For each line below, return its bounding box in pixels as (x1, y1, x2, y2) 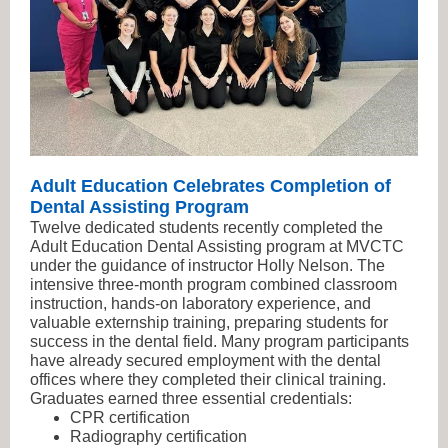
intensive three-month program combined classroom (30, 276, 397, 293)
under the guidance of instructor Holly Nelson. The (30, 257, 385, 274)
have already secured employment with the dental (30, 352, 381, 369)
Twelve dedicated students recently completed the (30, 219, 383, 236)
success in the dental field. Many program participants (30, 333, 409, 350)
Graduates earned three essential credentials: (30, 390, 352, 407)
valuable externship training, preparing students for (30, 314, 388, 331)
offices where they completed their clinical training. (30, 371, 386, 388)
